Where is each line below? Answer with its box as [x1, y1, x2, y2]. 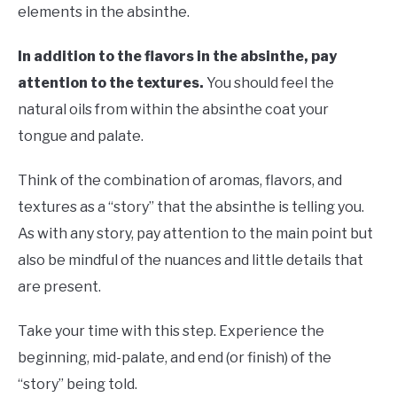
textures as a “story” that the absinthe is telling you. [18, 198, 364, 216]
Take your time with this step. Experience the [18, 323, 324, 340]
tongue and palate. [18, 128, 144, 145]
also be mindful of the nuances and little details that [18, 252, 363, 269]
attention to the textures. [18, 74, 204, 92]
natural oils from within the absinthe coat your [18, 101, 329, 119]
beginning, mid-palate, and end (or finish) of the [18, 349, 331, 367]
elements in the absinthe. [18, 4, 192, 21]
